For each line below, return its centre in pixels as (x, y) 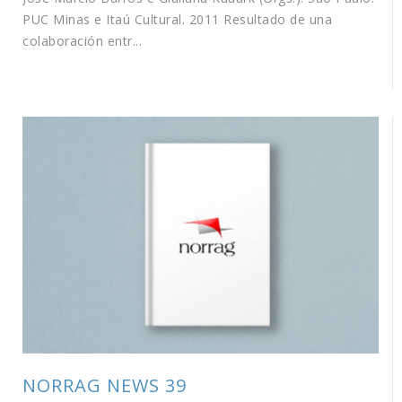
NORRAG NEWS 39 (105, 385)
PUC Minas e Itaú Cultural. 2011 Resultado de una (177, 19)
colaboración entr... (82, 40)
